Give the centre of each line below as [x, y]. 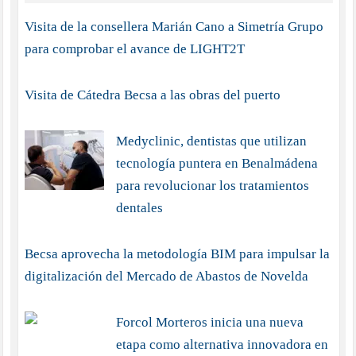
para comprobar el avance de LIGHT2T [134, 49]
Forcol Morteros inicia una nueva [209, 323]
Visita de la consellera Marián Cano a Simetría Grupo [174, 27]
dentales [139, 208]
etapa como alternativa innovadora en [222, 345]
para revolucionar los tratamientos [212, 186]
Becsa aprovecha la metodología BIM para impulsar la [177, 254]
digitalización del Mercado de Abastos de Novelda [166, 277]
